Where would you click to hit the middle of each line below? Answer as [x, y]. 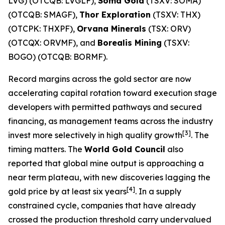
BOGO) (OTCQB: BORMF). [58, 57]
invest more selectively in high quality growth [95, 135]
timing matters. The [46, 149]
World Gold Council [125, 149]
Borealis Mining [130, 43]
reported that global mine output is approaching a [106, 163]
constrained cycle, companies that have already [102, 205]
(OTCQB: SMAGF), [44, 15]
